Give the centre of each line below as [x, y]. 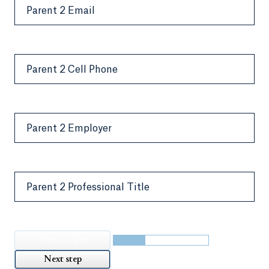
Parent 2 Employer [69, 129]
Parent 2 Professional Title [88, 188]
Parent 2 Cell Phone [72, 70]
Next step [62, 260]
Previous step [62, 240]
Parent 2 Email [61, 11]
